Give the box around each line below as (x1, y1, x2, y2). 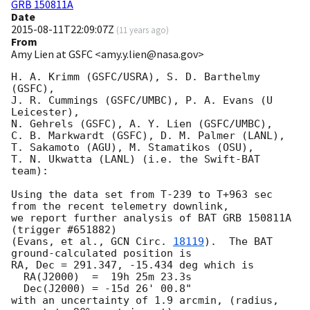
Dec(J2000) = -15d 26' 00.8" (11, 282, 24, 295)
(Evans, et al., (11, 235, 111, 248)
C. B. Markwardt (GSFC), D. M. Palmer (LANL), (11, 129, 285, 143)
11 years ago (119, 24, 166, 36)
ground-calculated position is (11, 247, 192, 260)
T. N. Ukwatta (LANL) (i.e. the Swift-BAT (11, 153, 260, 166)
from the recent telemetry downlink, (11, 200, 229, 213)
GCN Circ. (111, 235, 173, 248)
